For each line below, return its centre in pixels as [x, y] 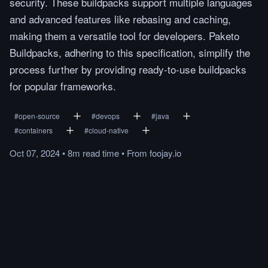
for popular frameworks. [63, 86]
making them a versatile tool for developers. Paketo [124, 36]
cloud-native [109, 130]
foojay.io [165, 153]
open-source [39, 116]
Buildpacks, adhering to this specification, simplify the [130, 52]
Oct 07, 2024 [35, 153]
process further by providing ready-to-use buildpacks [128, 69]
